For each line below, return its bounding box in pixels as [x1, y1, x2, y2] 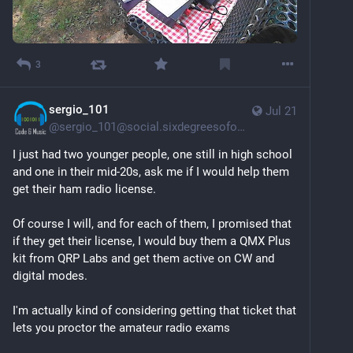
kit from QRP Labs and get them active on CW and [13, 251, 274, 266]
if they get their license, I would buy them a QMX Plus [13, 233, 291, 248]
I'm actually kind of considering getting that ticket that [13, 303, 296, 318]
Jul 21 [266, 103, 297, 118]
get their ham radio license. [13, 181, 159, 196]
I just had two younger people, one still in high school [13, 147, 292, 162]
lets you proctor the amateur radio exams [13, 320, 233, 335]
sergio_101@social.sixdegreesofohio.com [59, 119, 237, 134]
